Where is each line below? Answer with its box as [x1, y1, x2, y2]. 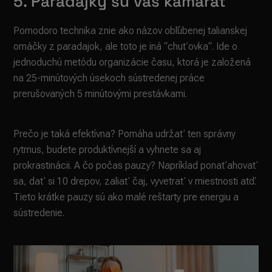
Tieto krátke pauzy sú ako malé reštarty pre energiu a [13, 191, 239, 203]
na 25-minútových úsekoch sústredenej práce [13, 72, 205, 84]
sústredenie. [13, 206, 65, 219]
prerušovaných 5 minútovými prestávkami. [13, 87, 188, 100]
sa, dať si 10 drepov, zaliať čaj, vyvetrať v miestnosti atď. [13, 175, 257, 187]
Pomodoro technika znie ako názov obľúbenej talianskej [13, 24, 248, 36]
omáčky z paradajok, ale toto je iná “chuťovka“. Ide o [13, 40, 238, 52]
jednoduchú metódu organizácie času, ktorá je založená [13, 56, 251, 68]
